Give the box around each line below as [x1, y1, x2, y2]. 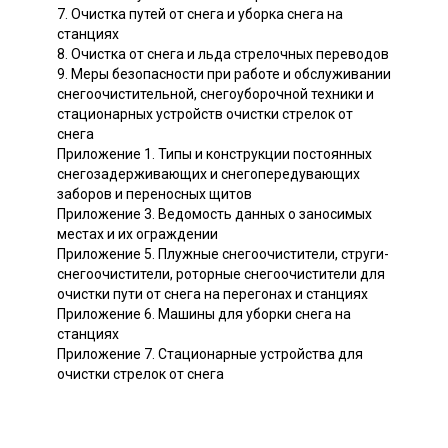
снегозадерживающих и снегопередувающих [57, 165, 360, 182]
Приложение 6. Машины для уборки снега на [57, 305, 351, 322]
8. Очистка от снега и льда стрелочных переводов [57, 45, 389, 62]
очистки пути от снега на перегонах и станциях [57, 285, 368, 302]
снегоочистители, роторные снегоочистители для [57, 265, 385, 282]
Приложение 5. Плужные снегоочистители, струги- [57, 245, 389, 262]
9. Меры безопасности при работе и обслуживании [57, 65, 391, 82]
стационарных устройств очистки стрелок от [57, 105, 353, 122]
